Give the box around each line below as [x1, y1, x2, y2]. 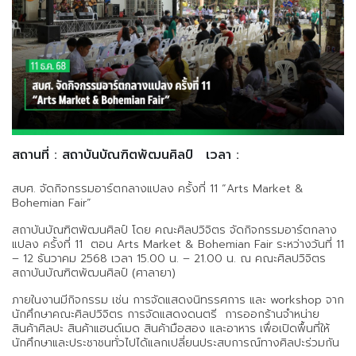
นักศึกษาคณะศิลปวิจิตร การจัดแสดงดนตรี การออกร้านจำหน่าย [12, 305, 319, 323]
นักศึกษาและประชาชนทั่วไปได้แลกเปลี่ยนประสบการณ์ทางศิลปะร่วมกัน [12, 334, 343, 351]
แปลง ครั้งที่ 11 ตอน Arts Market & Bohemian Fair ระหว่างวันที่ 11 [12, 235, 344, 253]
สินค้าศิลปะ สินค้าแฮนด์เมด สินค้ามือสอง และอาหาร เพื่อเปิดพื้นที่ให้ [12, 319, 330, 337]
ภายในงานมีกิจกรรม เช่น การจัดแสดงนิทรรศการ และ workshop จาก [12, 291, 344, 308]
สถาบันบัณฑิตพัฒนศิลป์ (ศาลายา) [12, 264, 176, 281]
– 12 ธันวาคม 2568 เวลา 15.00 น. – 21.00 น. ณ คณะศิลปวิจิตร [12, 250, 326, 267]
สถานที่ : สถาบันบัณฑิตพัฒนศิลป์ [12, 145, 193, 164]
